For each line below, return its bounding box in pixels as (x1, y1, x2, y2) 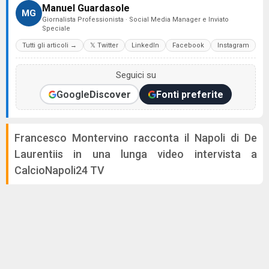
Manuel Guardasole (42, 2, 130, 14)
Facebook (172, 41, 204, 49)
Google (56, 88, 89, 100)
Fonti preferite (156, 88, 223, 100)
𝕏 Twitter (90, 41, 118, 49)
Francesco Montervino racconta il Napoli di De (14, 131, 257, 144)
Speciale (42, 25, 70, 32)
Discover (89, 88, 131, 100)
